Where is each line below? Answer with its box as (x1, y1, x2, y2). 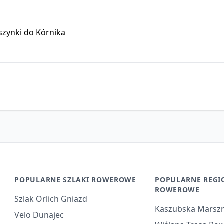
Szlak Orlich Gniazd (14, 193, 88, 204)
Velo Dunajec (14, 209, 64, 220)
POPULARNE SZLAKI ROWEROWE (14, 175, 136, 184)
